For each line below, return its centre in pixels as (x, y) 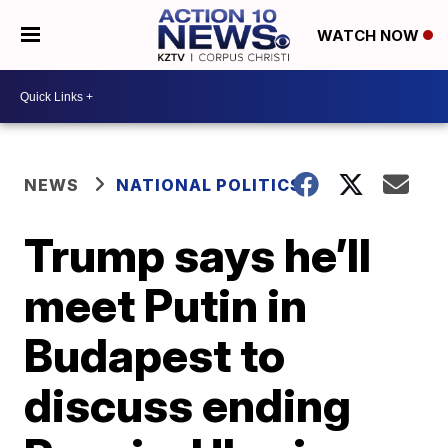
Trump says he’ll (198, 255)
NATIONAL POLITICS (209, 185)
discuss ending (188, 405)
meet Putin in (166, 305)
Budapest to (155, 355)
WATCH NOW (369, 36)
